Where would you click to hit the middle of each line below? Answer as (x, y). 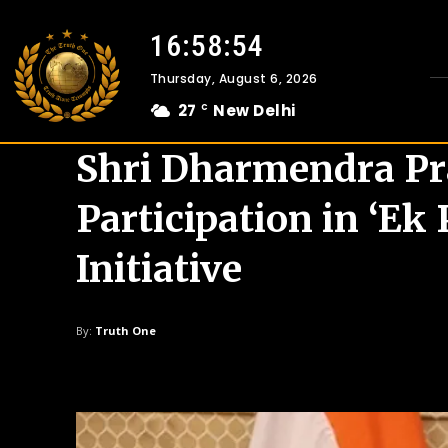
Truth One (125, 330)
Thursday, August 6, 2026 (233, 78)
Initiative (159, 269)
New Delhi (254, 110)
